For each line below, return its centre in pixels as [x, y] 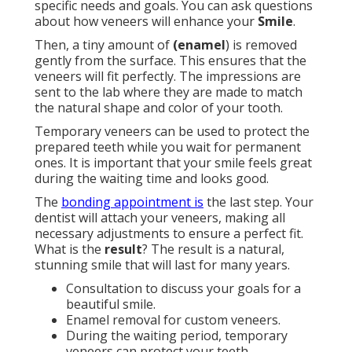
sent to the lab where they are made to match [169, 92]
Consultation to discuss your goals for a [183, 289]
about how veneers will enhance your [146, 22]
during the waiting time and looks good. [152, 179]
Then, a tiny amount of [104, 45]
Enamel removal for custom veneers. [173, 320]
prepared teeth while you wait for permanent [168, 147]
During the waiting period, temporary [177, 336]
